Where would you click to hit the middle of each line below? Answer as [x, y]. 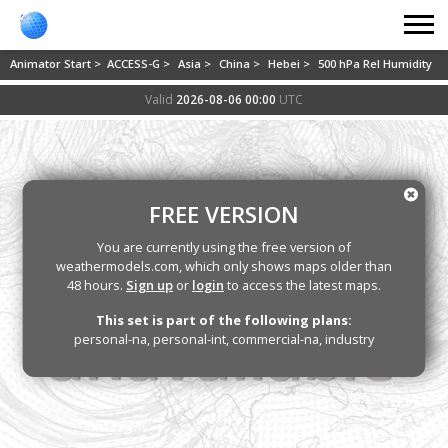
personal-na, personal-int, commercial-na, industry [224, 339]
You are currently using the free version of [224, 247]
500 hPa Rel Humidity [375, 63]
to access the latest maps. [302, 285]
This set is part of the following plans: [224, 320]
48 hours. [96, 285]
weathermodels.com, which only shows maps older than [224, 266]
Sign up [149, 285]
